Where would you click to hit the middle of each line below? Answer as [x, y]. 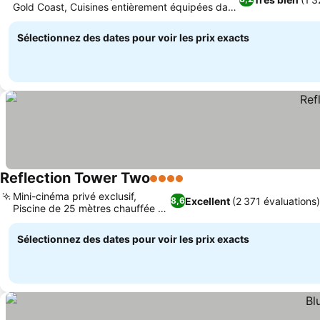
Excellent [207, 201]
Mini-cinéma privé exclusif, [75, 196]
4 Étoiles [173, 186]
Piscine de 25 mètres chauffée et [90, 208]
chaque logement [54, 19]
